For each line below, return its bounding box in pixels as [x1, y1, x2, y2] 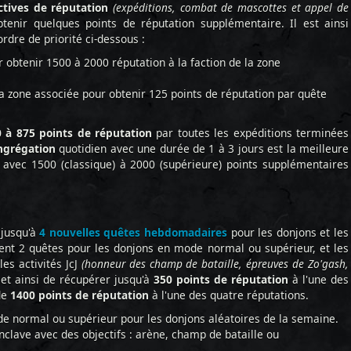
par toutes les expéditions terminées [151, 125, 349, 140]
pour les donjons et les [227, 225, 349, 240]
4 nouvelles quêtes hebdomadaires [39, 225, 228, 240]
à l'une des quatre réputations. [149, 288, 309, 302]
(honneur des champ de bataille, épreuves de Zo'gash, [77, 256, 349, 271]
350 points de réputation [154, 272, 288, 287]
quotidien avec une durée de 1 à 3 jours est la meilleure [55, 141, 349, 156]
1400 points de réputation [10, 288, 149, 302]
